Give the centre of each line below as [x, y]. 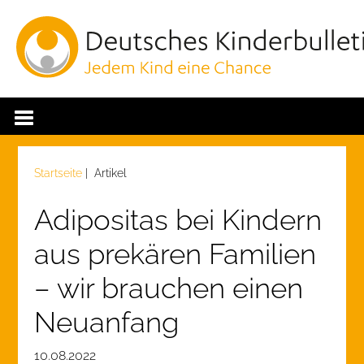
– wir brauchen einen [169, 288]
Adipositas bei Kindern [178, 220]
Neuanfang [107, 322]
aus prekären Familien [175, 254]
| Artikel [105, 173]
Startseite [58, 173]
